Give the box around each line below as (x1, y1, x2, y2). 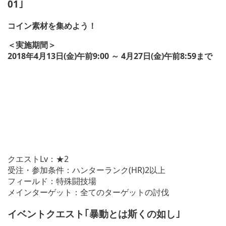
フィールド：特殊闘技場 (8, 175, 96, 187)
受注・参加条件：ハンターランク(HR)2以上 (8, 164, 165, 176)
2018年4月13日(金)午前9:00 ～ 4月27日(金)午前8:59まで (8, 50, 212, 62)
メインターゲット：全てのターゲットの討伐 (8, 186, 169, 198)
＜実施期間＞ (8, 39, 56, 50)
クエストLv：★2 (8, 153, 69, 164)
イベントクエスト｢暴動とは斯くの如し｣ (8, 207, 181, 220)
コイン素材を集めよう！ (8, 20, 96, 31)
